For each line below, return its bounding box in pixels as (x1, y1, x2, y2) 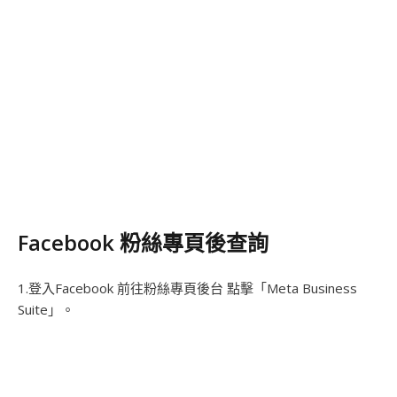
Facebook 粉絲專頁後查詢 (18, 228, 269, 258)
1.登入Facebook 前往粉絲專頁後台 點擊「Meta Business (18, 279, 357, 298)
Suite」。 (18, 300, 74, 319)
